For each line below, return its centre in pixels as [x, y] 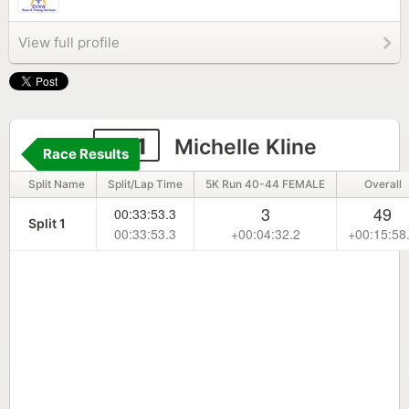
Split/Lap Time [145, 184]
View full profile [69, 42]
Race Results [86, 154]
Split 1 [47, 223]
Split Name [57, 184]
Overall [383, 184]
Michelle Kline [242, 147]
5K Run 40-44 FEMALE [265, 184]
